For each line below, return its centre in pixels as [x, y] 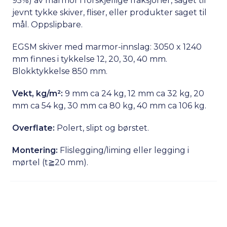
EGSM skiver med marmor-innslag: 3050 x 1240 [107, 47]
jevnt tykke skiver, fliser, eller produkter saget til [110, 12]
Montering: [35, 150]
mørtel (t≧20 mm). [50, 162]
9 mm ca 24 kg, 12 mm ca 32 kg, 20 [134, 93]
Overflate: [34, 128]
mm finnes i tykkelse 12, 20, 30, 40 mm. [90, 59]
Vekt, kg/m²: [38, 93]
